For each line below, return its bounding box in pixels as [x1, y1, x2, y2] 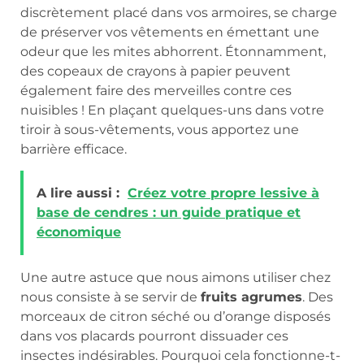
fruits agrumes [201, 289, 302, 305]
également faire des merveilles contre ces [20, 82, 292, 98]
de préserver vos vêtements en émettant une [20, 24, 319, 40]
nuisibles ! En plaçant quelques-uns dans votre [20, 102, 324, 118]
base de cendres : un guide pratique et [37, 205, 301, 221]
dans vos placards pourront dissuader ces [20, 328, 288, 344]
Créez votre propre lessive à [128, 185, 319, 201]
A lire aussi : [37, 185, 119, 201]
